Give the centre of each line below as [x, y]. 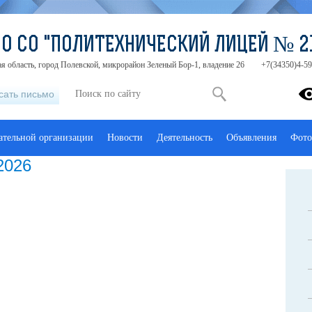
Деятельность [185, 138]
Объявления [251, 138]
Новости [125, 138]
